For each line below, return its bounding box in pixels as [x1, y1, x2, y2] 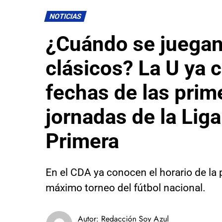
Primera [46, 129, 119, 153]
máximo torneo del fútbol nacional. [46, 182, 206, 194]
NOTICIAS [48, 12, 83, 21]
